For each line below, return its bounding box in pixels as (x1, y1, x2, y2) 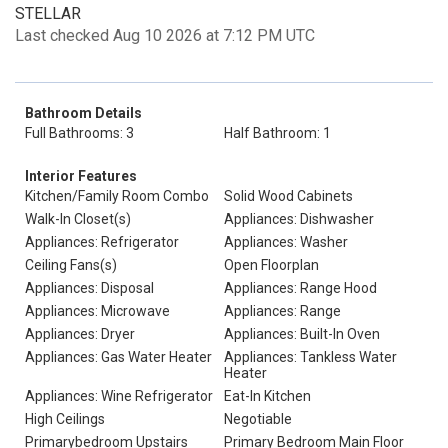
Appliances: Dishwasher (224, 211, 374, 227)
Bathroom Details (25, 105, 142, 121)
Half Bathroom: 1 (224, 125, 331, 141)
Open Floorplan (224, 257, 319, 273)
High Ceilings (25, 411, 105, 427)
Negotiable (224, 411, 292, 427)
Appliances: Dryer (25, 326, 135, 342)
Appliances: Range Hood (224, 280, 377, 296)
